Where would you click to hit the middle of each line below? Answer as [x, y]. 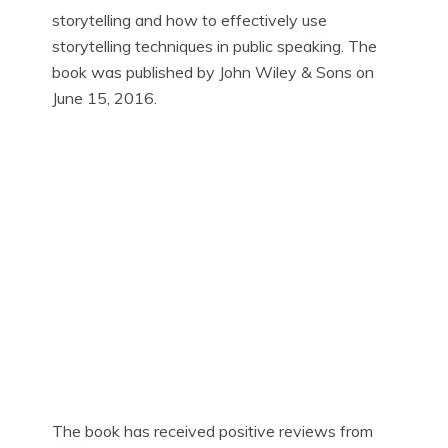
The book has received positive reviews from [212, 431]
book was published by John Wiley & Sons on [213, 72]
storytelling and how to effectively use [189, 20]
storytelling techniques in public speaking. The [214, 46]
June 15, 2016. [104, 98]
